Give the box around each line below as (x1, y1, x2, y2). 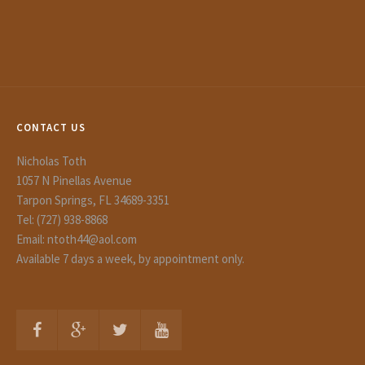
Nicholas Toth (16, 153, 86, 169)
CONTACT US (16, 121, 86, 134)
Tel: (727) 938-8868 (16, 212, 108, 227)
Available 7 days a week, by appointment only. (16, 251, 244, 266)
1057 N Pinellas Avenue (16, 173, 132, 188)
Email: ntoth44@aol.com (16, 231, 137, 247)
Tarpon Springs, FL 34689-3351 (16, 192, 169, 208)
